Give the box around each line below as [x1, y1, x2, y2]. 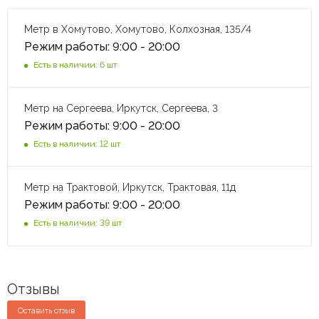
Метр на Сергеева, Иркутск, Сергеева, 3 [24, 102, 221, 114]
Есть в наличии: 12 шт [33, 138, 120, 149]
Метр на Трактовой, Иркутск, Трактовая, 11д [24, 181, 236, 193]
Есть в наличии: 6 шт [33, 59, 117, 70]
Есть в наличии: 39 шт [33, 217, 122, 228]
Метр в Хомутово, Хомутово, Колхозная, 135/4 [24, 23, 251, 35]
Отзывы [7, 280, 60, 298]
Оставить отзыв [18, 305, 75, 315]
